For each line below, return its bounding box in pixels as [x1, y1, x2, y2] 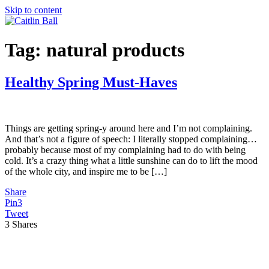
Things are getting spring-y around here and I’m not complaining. [5, 122, 252, 133]
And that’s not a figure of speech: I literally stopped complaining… [5, 133, 257, 144]
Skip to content [5, 5, 62, 15]
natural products [46, 39, 184, 61]
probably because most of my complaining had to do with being [5, 144, 246, 155]
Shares [12, 219, 37, 229]
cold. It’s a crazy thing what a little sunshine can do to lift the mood [5, 155, 258, 166]
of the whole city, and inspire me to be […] [5, 166, 167, 177]
